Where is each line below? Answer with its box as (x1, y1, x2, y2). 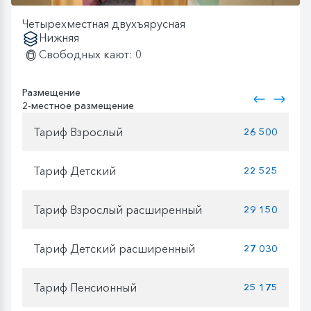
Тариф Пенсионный (33, 280, 137, 294)
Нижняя (39, 31, 79, 45)
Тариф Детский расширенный (33, 241, 195, 255)
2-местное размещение (22, 99, 134, 112)
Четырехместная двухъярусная (22, 17, 185, 31)
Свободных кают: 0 (39, 47, 142, 62)
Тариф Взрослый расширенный (33, 202, 202, 217)
